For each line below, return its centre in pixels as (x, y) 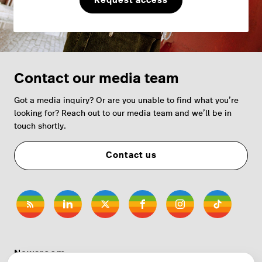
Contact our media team (96, 79)
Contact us (131, 156)
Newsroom (40, 254)
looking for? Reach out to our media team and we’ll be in (123, 114)
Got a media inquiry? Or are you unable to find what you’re (126, 101)
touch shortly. (40, 127)
